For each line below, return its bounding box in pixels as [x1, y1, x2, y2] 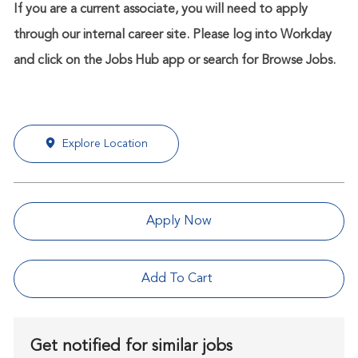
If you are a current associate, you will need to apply [13, 2, 308, 16]
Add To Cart [141, 272, 217, 285]
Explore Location [62, 137, 148, 149]
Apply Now [145, 214, 212, 228]
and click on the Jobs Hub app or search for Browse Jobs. [13, 54, 336, 67]
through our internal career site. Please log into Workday [13, 28, 332, 42]
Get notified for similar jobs [30, 338, 233, 355]
